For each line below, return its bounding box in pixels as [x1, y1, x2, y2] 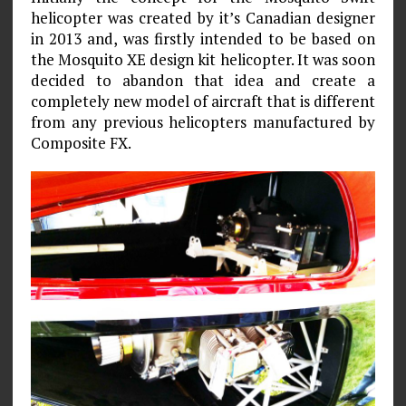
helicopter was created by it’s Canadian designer [30, 7, 376, 29]
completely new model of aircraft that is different [30, 91, 376, 112]
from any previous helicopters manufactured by [30, 111, 376, 133]
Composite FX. [30, 132, 131, 154]
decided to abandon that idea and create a [30, 70, 376, 92]
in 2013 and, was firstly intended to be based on [30, 28, 376, 50]
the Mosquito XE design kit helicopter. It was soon [30, 49, 376, 71]
